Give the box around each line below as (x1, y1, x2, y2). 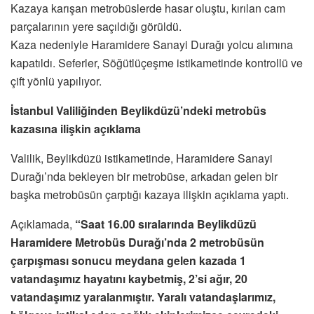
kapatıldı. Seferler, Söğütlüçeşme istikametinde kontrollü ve (11, 54, 303, 71)
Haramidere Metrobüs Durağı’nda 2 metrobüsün (11, 233, 264, 250)
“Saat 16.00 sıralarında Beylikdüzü (75, 215, 257, 232)
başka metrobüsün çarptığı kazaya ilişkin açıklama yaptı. (11, 186, 289, 203)
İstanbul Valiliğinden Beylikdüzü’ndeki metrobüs (11, 102, 266, 118)
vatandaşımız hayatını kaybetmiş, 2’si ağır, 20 (11, 270, 247, 287)
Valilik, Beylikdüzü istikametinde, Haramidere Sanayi (11, 149, 273, 166)
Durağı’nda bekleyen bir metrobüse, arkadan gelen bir (11, 168, 278, 184)
